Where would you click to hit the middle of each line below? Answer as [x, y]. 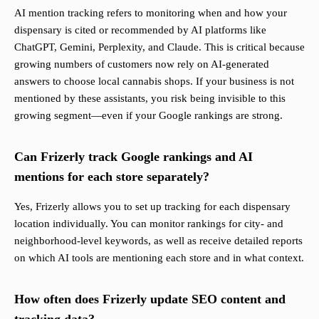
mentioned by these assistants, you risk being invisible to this [150, 99]
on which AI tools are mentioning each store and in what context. [159, 258]
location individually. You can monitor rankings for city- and [149, 224]
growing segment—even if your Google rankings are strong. [148, 116]
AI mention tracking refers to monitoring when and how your [151, 13]
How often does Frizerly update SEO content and [150, 299]
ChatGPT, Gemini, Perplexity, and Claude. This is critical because [159, 47]
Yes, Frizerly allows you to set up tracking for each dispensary [152, 207]
